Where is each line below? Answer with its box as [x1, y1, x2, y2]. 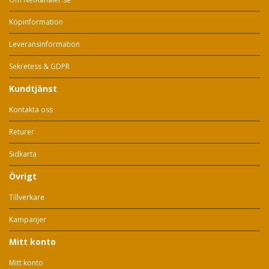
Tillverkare [9, 192, 44, 202]
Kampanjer [9, 214, 46, 225]
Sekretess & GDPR [9, 61, 70, 71]
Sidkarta [9, 149, 37, 159]
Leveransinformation [9, 39, 80, 49]
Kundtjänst [9, 83, 57, 94]
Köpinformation [9, 17, 63, 27]
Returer [9, 127, 34, 137]
